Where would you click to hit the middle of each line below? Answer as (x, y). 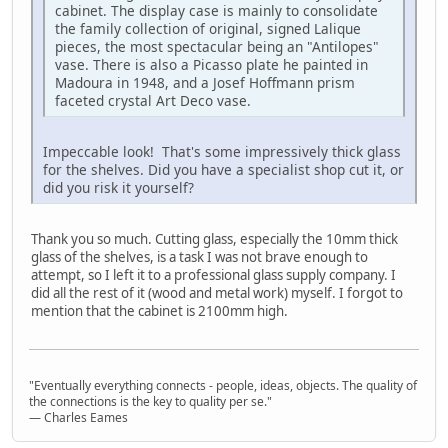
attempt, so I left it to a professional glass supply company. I (213, 274)
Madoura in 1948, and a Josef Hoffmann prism (205, 82)
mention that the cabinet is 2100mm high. (159, 310)
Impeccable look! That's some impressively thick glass (222, 151)
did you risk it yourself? (118, 187)
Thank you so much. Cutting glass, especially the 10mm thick (214, 238)
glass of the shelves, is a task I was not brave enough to (199, 256)
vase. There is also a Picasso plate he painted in (211, 64)
